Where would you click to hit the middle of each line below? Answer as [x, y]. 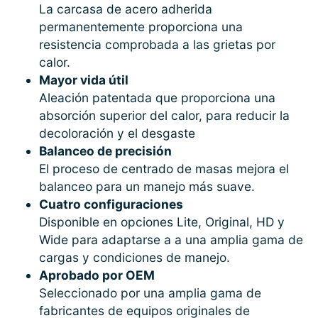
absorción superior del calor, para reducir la [164, 116]
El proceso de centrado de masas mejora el [164, 169]
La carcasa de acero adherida [126, 9]
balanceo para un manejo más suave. [147, 187]
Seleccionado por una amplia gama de [150, 293]
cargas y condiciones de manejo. [135, 258]
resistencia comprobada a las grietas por [157, 45]
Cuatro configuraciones [111, 204]
